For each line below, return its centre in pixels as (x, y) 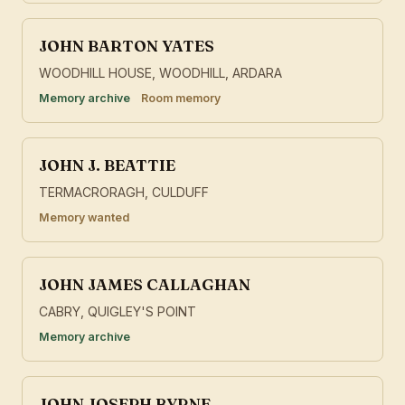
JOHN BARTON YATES (127, 46)
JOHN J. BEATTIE (107, 165)
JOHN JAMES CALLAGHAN (145, 285)
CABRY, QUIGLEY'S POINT (118, 312)
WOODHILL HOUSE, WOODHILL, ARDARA (160, 73)
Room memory (181, 99)
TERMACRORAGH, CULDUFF (124, 193)
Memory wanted (84, 218)
